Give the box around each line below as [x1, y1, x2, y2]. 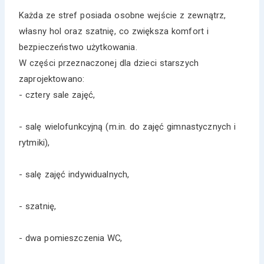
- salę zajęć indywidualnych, [19, 169, 130, 180]
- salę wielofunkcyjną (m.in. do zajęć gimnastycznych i [19, 121, 236, 132]
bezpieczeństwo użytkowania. [19, 41, 137, 52]
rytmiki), [19, 137, 50, 148]
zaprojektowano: [19, 73, 85, 84]
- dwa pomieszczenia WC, [19, 232, 123, 243]
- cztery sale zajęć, [19, 89, 95, 100]
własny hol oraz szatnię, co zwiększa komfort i [19, 25, 209, 37]
